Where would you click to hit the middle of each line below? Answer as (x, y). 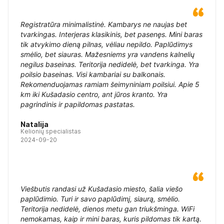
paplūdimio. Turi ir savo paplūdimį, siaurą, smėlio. (100, 199)
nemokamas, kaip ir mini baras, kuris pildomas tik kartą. (111, 219)
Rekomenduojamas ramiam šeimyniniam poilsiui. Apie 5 (110, 84)
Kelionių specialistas (51, 131)
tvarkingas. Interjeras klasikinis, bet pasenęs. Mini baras (111, 34)
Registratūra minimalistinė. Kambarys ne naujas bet (104, 24)
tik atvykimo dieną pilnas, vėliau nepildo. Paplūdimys (106, 44)
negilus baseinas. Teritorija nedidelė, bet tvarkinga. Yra (110, 64)
